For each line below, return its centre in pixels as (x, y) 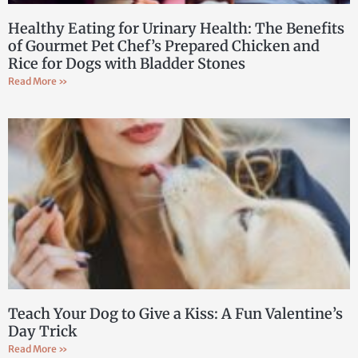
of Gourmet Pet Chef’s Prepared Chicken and (164, 46)
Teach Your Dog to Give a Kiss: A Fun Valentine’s (175, 313)
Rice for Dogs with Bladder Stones (127, 63)
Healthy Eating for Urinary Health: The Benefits (176, 28)
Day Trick (43, 331)
